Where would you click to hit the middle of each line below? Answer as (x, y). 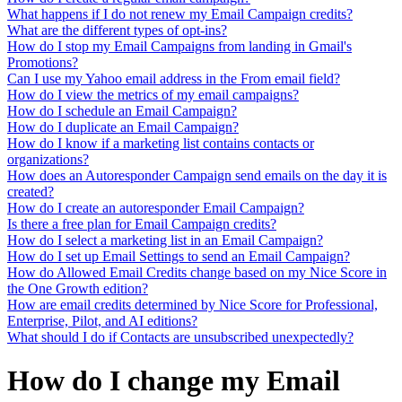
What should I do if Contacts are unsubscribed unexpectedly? (180, 336)
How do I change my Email (174, 381)
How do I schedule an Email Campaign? (122, 110)
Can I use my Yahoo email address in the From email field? (174, 78)
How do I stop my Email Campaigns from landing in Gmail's (179, 46)
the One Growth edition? (78, 288)
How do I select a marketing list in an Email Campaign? (165, 240)
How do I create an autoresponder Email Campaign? (156, 207)
